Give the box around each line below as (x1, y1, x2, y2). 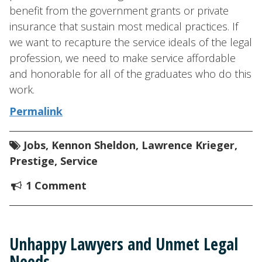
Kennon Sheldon (51, 138, 136, 152)
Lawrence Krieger (142, 138, 235, 152)
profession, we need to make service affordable (9, 51, 236, 65)
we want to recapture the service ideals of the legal (9, 35, 252, 49)
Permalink (9, 104, 63, 118)
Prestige (9, 154, 54, 168)
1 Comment (26, 178, 87, 192)
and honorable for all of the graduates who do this (9, 67, 251, 81)
